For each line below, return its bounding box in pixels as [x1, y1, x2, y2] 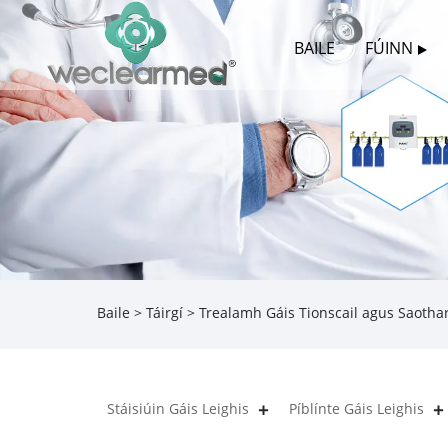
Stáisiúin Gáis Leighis [107, 398, 249, 418]
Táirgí [146, 303, 183, 323]
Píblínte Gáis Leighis [289, 398, 424, 418]
